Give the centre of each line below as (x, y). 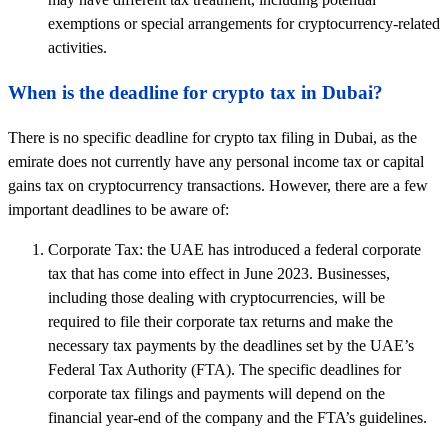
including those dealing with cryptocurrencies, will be (216, 297)
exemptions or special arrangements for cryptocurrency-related (244, 23)
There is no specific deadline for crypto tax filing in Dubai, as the (212, 137)
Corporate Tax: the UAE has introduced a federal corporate (234, 249)
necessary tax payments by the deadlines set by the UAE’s (231, 345)
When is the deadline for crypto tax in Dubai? (195, 92)
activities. (77, 47)
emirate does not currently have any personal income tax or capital (216, 161)
